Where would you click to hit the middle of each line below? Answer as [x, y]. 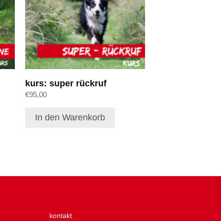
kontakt [60, 216]
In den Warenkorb [70, 118]
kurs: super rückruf [66, 83]
